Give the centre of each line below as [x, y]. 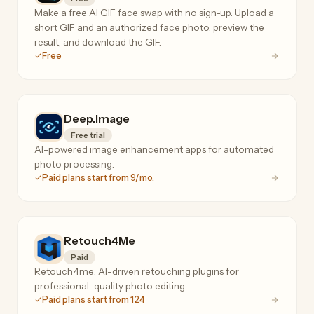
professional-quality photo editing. [111, 286]
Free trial [88, 135]
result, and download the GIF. [98, 42]
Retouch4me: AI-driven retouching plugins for [137, 271]
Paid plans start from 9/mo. [98, 177]
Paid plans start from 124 [93, 299]
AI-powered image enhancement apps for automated [154, 149]
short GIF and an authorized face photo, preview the [149, 27]
